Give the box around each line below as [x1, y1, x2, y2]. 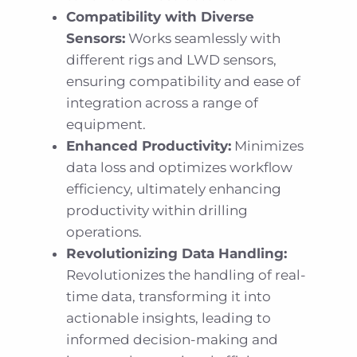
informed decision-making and [66, 331, 279, 348]
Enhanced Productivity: [66, 138, 232, 155]
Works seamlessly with [125, 30, 281, 47]
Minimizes [231, 138, 304, 155]
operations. [66, 224, 143, 241]
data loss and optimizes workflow [66, 159, 293, 176]
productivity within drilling [66, 202, 249, 219]
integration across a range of [66, 95, 259, 112]
